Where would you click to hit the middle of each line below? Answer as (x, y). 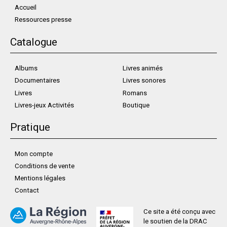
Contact (27, 191)
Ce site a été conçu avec (179, 211)
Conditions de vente (44, 166)
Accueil (25, 8)
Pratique (30, 127)
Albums (26, 68)
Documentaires (37, 81)
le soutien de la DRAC (175, 221)
